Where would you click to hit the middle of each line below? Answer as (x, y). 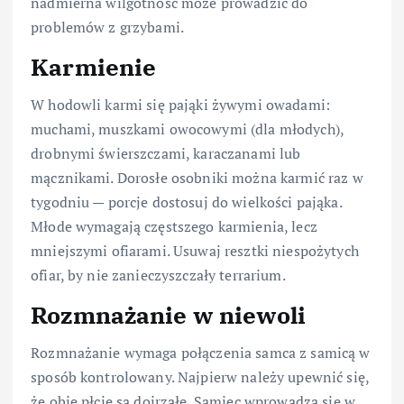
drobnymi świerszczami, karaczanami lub (166, 153)
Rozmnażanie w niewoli (169, 315)
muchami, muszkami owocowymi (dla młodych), (187, 129)
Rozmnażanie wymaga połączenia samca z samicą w (201, 353)
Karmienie (94, 66)
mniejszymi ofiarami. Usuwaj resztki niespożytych (195, 250)
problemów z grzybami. (108, 27)
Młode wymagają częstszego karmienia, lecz (174, 226)
